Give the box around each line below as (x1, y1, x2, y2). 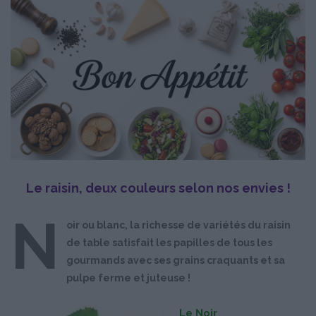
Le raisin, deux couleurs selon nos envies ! (25, 180, 291, 195)
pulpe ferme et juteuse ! (66, 272, 190, 284)
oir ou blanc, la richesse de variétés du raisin (66, 219, 291, 231)
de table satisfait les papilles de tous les (66, 236, 272, 248)
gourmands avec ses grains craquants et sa (66, 254, 285, 266)
